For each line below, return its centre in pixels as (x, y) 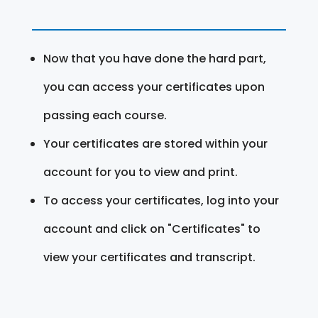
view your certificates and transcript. (149, 257)
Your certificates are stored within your (155, 143)
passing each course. (105, 115)
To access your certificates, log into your (161, 200)
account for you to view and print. (140, 172)
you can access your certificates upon (154, 87)
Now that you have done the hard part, (154, 58)
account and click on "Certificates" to (152, 229)
